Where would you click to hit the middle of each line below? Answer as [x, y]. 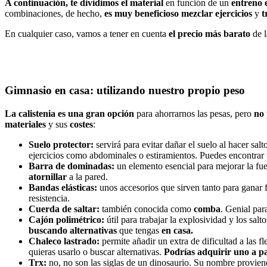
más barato [228, 34]
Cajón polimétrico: [66, 219]
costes [81, 124]
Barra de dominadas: [72, 166]
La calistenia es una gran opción [71, 113]
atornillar [49, 176]
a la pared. [89, 176]
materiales [27, 124]
